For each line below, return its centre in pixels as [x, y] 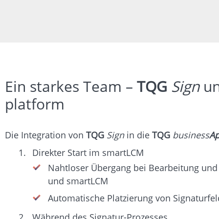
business [191, 135]
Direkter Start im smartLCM [88, 152]
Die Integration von [45, 135]
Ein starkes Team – [71, 86]
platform [35, 104]
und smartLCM [78, 181]
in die [138, 135]
